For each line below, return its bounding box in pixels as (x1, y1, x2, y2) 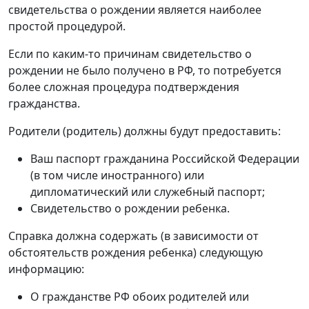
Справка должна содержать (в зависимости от (8, 228, 259, 243)
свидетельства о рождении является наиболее (8, 1, 261, 17)
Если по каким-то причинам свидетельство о (8, 46, 252, 61)
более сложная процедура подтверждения (8, 79, 239, 94)
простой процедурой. (8, 18, 126, 34)
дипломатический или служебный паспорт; (30, 183, 265, 199)
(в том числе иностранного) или (30, 167, 204, 183)
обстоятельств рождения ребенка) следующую (8, 244, 263, 260)
